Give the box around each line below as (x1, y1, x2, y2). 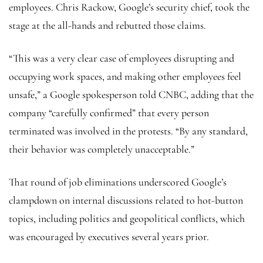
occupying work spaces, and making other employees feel (9, 69, 241, 83)
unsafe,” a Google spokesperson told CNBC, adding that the (9, 87, 254, 101)
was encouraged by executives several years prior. (9, 230, 209, 243)
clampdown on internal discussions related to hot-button (9, 193, 243, 207)
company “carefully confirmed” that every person (9, 106, 209, 119)
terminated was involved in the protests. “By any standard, (9, 124, 248, 137)
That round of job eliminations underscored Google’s (9, 175, 227, 188)
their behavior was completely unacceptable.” (9, 142, 194, 156)
